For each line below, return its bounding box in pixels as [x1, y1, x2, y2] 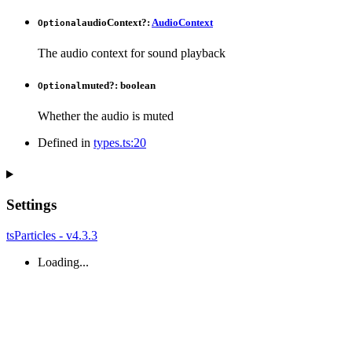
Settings [6, 196, 57, 213]
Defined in [38, 136, 93, 150]
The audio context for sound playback [38, 46, 225, 60]
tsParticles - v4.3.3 [6, 228, 97, 242]
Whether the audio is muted [38, 109, 174, 123]
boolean [120, 79, 156, 91]
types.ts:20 [93, 136, 146, 150]
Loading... [38, 255, 89, 269]
